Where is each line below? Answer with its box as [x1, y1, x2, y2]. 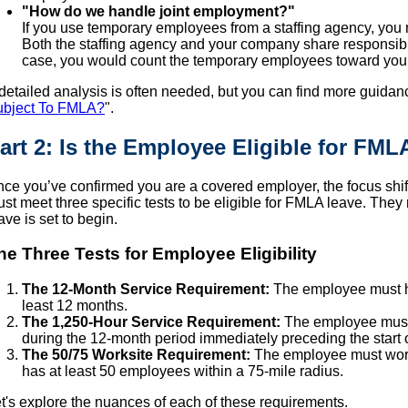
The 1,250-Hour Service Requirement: [22, 314, 280, 331]
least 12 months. [22, 298, 127, 314]
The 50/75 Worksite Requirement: [22, 347, 250, 363]
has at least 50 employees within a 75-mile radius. [22, 363, 343, 380]
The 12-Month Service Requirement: [22, 281, 270, 298]
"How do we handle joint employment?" [22, 3, 295, 19]
